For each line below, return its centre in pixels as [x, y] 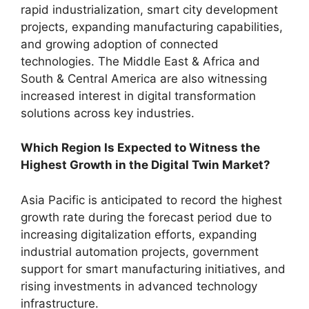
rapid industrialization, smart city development [149, 9]
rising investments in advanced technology [139, 286]
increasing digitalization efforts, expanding [139, 234]
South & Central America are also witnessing [144, 78]
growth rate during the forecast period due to [146, 217]
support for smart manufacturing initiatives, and [153, 269]
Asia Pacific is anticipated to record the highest [151, 200]
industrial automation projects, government [140, 251]
